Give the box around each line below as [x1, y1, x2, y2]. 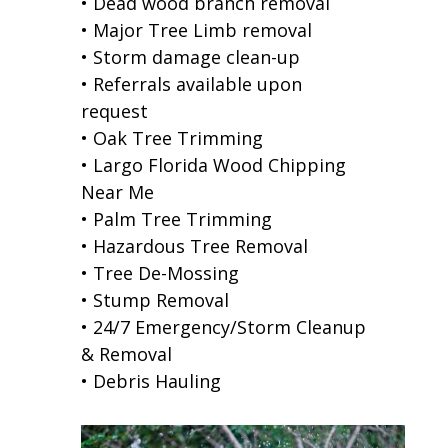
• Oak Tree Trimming [80, 125, 263, 150]
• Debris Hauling [80, 368, 221, 393]
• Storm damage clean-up [80, 44, 300, 69]
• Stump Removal [80, 287, 229, 312]
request [80, 98, 148, 123]
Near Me [80, 179, 154, 204]
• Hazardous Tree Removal [80, 233, 308, 258]
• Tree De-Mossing [80, 260, 239, 285]
